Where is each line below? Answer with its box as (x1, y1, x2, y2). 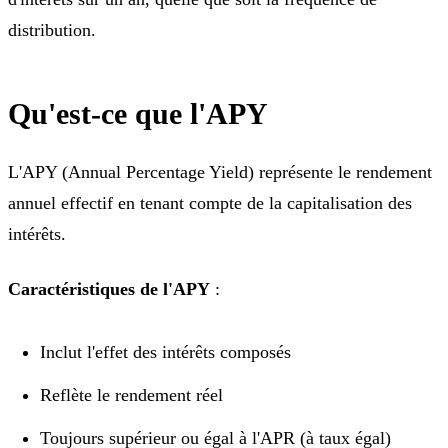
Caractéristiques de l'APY (8, 278, 210, 299)
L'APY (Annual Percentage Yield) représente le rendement (8, 161, 432, 182)
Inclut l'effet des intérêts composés (40, 341, 291, 362)
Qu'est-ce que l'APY (8, 96, 268, 130)
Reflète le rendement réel (40, 384, 223, 405)
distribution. (8, 19, 96, 40)
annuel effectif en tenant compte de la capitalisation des (8, 192, 412, 213)
